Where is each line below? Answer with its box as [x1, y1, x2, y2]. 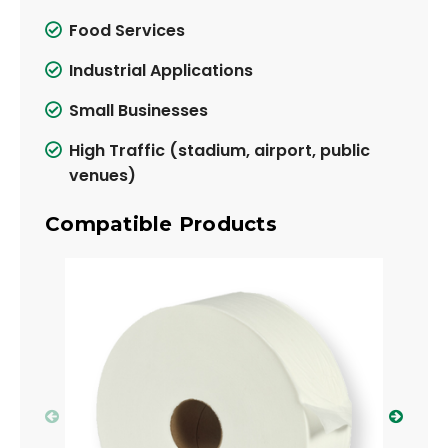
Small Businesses [69, 98, 208, 122]
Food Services [69, 18, 185, 42]
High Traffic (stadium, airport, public [69, 138, 370, 162]
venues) [69, 163, 136, 187]
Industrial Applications [69, 58, 253, 82]
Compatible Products [45, 212, 277, 237]
